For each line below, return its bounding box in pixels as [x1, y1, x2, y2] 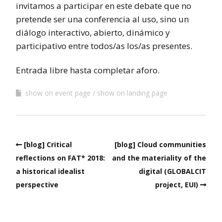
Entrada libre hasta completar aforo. [16, 64, 160, 76]
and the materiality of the [112, 153, 206, 163]
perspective [16, 179, 58, 189]
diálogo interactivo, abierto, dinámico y [16, 26, 170, 38]
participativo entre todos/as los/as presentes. [16, 40, 192, 52]
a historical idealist [16, 166, 85, 176]
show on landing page [97, 88, 167, 98]
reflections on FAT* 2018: [16, 153, 105, 163]
